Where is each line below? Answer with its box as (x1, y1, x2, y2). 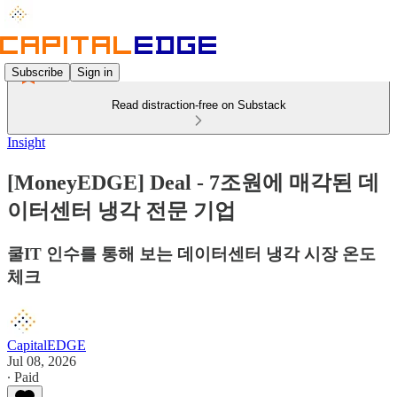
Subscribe (12, 65, 63, 79)
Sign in (77, 65, 113, 79)
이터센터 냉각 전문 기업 (7, 198, 236, 222)
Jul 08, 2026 (7, 353, 76, 369)
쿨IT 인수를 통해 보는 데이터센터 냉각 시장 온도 (7, 244, 376, 263)
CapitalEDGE (7, 337, 86, 353)
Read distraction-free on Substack (111, 98, 286, 112)
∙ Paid (7, 369, 39, 385)
